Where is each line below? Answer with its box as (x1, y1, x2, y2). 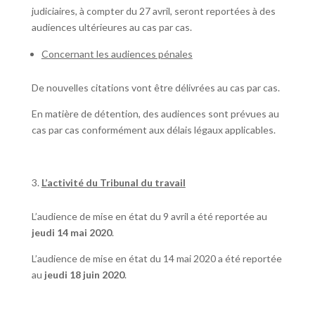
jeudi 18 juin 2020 (44, 269, 124, 281)
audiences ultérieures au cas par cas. (31, 21, 192, 34)
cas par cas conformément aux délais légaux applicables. (31, 124, 276, 136)
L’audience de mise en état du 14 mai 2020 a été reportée (31, 252, 282, 265)
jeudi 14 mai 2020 (31, 226, 112, 239)
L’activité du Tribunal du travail (41, 176, 186, 189)
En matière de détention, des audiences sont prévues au (31, 108, 279, 120)
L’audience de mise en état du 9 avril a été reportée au (31, 210, 267, 223)
